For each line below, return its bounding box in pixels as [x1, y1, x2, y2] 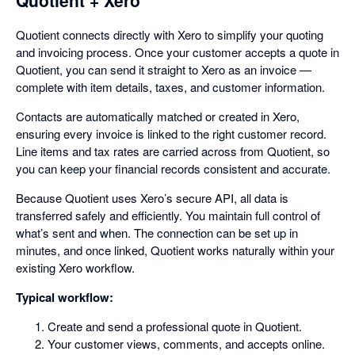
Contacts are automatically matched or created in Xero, [16, 107, 300, 124]
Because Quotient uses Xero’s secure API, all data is [16, 189, 288, 206]
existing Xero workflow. [16, 258, 135, 276]
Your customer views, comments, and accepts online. [48, 334, 325, 352]
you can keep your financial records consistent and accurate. [16, 159, 330, 177]
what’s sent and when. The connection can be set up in [16, 223, 298, 241]
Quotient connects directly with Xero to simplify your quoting [16, 25, 323, 43]
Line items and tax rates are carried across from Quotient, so [16, 142, 330, 159]
